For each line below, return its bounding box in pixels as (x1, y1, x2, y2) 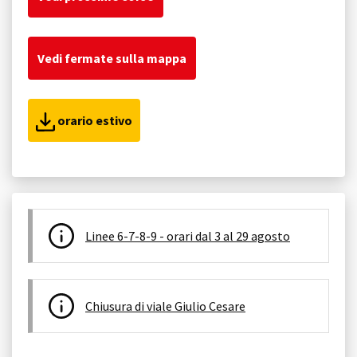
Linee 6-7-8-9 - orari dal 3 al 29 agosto (85, 227, 290, 244)
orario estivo (55, 112, 132, 128)
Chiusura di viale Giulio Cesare (85, 297, 245, 314)
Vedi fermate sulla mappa (37, 49, 186, 66)
